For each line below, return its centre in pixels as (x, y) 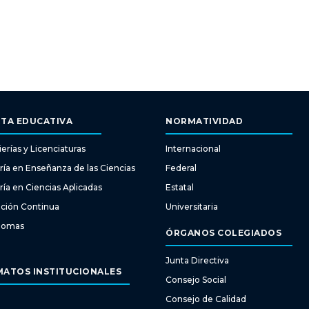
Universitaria (192, 207)
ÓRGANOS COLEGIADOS (224, 233)
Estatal (180, 188)
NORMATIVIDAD (205, 121)
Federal (181, 168)
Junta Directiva (198, 261)
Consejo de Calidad (206, 299)
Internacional (193, 149)
